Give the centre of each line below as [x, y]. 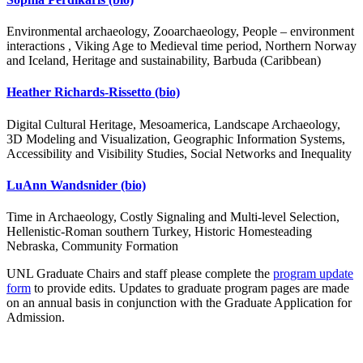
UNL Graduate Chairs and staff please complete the [140, 274]
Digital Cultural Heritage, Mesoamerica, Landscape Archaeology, [173, 124]
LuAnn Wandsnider [64, 185]
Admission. [36, 318]
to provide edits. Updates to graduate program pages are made [190, 288]
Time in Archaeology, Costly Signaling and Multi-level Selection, [173, 217]
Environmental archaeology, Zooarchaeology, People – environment [180, 32]
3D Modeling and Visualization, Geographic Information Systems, [176, 139]
